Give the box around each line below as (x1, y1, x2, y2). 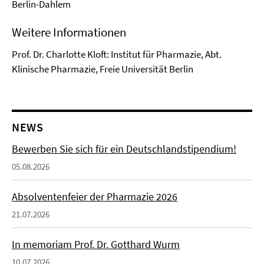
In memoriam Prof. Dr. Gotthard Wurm (12, 237, 180, 251)
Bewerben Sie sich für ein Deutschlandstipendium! (12, 142, 236, 156)
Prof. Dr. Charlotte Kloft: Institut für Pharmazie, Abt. (12, 48, 222, 61)
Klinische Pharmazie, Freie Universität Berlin (12, 62, 193, 75)
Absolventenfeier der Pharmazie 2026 (12, 190, 177, 203)
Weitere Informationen (12, 24, 126, 40)
